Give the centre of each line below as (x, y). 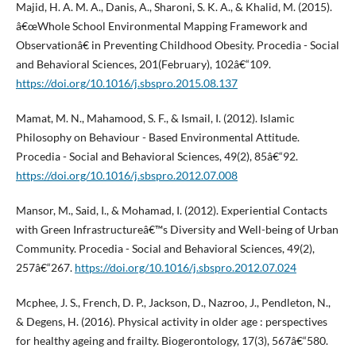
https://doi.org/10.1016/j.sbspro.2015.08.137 (126, 83)
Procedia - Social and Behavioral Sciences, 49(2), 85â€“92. (157, 157)
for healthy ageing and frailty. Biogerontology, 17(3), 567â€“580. (172, 341)
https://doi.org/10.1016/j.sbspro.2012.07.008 (126, 176)
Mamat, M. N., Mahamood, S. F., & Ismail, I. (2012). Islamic (155, 118)
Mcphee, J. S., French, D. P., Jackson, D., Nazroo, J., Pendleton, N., (173, 303)
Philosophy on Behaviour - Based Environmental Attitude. (157, 137)
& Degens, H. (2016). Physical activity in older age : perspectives (171, 322)
